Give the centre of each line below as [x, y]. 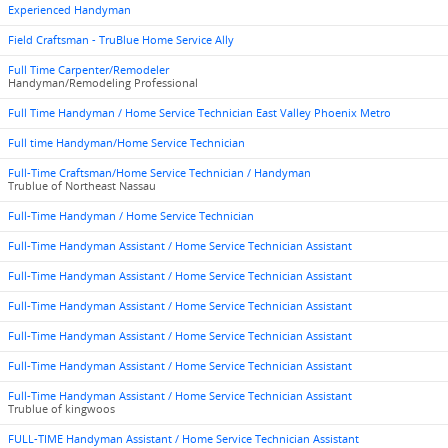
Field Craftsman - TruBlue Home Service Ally [121, 40]
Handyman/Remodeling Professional [103, 83]
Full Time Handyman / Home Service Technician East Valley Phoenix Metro [199, 113]
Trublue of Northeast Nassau [82, 186]
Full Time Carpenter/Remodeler [88, 70]
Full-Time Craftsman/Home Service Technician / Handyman [159, 173]
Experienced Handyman [69, 10]
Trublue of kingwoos [61, 409]
